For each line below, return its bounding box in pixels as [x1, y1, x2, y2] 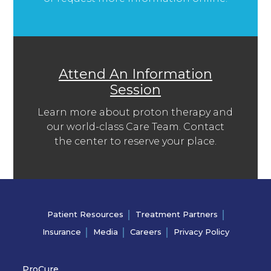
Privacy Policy [173, 226, 229, 237]
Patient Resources [47, 209, 123, 219]
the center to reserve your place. [54, 135, 217, 147]
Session [109, 81, 161, 98]
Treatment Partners [135, 209, 218, 219]
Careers [129, 226, 162, 237]
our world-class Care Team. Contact [46, 120, 224, 132]
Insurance [42, 226, 81, 237]
